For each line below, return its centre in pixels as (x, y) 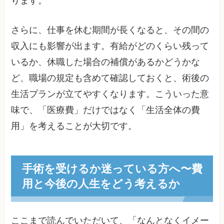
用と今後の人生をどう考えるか (101, 183)
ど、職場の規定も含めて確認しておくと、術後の (110, 78)
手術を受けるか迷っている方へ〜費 (112, 168)
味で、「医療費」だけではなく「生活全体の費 (106, 110)
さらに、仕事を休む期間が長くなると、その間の (110, 30)
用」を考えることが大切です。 (74, 126)
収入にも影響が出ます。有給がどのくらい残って (110, 46)
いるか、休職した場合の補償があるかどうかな (106, 62)
